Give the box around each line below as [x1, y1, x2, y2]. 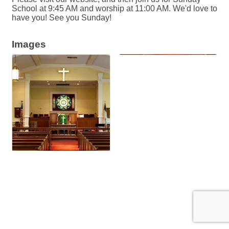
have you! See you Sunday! [12, 13, 111, 22]
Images [12, 38, 46, 50]
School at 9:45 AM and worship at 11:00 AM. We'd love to [12, 4, 217, 13]
